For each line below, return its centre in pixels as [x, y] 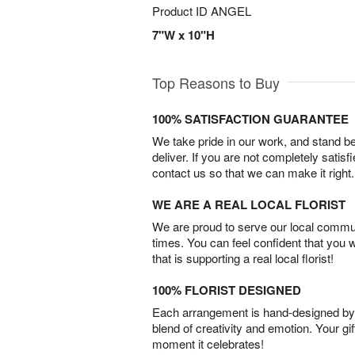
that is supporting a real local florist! [243, 258]
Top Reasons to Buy [216, 82]
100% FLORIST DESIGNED [227, 290]
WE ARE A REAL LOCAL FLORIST [249, 204]
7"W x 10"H [183, 35]
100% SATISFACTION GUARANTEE [250, 119]
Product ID [181, 11]
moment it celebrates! [208, 344]
